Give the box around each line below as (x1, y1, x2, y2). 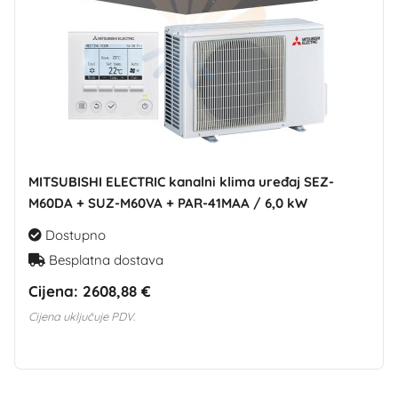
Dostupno (42, 227, 106, 243)
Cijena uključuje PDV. (28, 309, 135, 323)
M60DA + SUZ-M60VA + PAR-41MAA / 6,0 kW (28, 195, 307, 211)
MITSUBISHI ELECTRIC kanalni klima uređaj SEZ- (28, 173, 334, 190)
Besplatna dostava (45, 251, 163, 268)
